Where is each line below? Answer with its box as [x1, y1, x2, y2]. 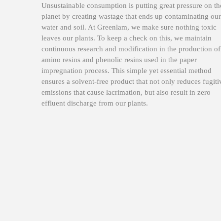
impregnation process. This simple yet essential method [41, 66, 212, 74]
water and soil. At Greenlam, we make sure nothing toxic [41, 23, 217, 31]
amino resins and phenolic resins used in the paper [41, 55, 197, 64]
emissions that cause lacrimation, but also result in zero [41, 88, 211, 96]
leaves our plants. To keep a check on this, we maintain [41, 34, 212, 42]
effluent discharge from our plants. [41, 99, 148, 107]
